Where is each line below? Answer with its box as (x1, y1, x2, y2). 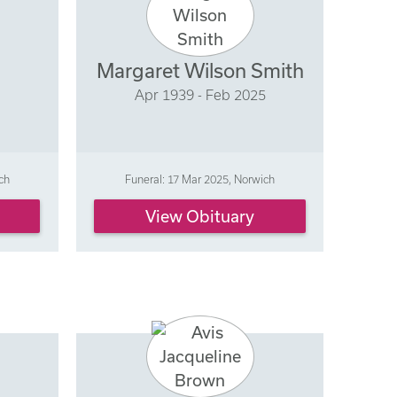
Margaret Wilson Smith (96, 59, 304, 82)
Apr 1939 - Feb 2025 (134, 87, 266, 104)
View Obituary (145, 206, 255, 227)
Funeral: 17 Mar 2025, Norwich (125, 172, 276, 185)
